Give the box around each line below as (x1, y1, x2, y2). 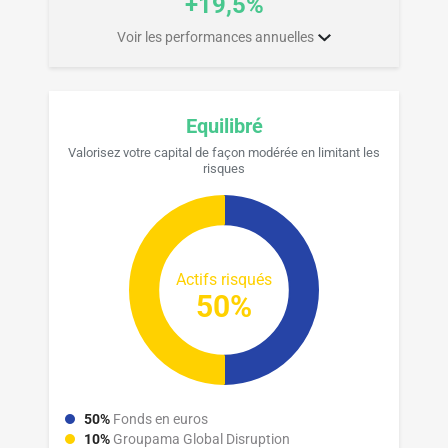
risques (203, 160, 245, 176)
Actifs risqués (176, 269, 272, 289)
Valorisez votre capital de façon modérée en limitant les (68, 144, 380, 160)
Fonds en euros (113, 410, 208, 427)
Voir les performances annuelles (117, 28, 315, 45)
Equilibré (185, 113, 263, 138)
